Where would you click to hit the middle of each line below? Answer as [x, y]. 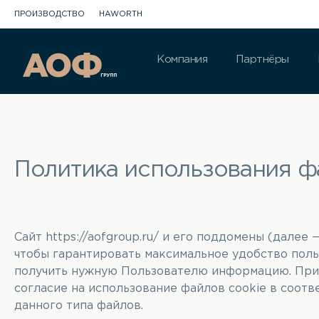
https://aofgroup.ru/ [102, 237]
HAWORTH [121, 14]
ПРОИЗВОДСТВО [49, 14]
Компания [182, 59]
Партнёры [262, 59]
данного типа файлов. [79, 306]
